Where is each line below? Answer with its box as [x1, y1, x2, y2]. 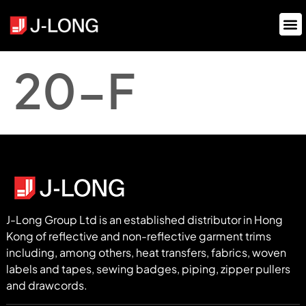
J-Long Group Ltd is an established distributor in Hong [6, 212, 283, 227]
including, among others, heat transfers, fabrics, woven [6, 245, 286, 260]
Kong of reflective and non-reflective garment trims [6, 229, 271, 244]
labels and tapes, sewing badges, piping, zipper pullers [6, 262, 290, 277]
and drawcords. [6, 278, 87, 293]
